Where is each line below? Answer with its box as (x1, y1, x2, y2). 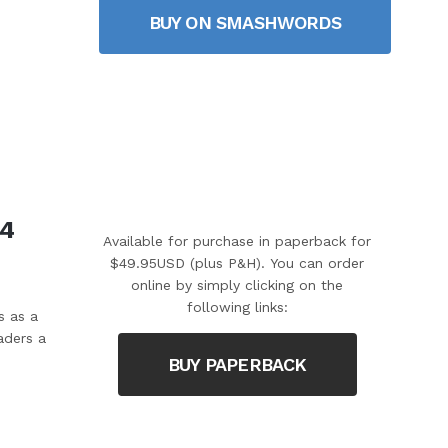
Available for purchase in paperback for (103, 232, 372, 249)
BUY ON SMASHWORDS (148, 11, 341, 33)
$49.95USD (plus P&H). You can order (110, 254, 365, 271)
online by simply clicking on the (131, 276, 344, 293)
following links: (186, 298, 288, 315)
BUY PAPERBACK (167, 353, 307, 375)
